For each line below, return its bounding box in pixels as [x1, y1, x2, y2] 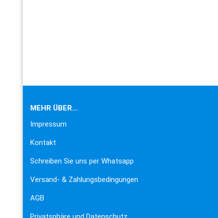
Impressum [30, 120, 67, 128]
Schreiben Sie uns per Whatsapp [30, 157, 134, 165]
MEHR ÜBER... [30, 104, 78, 112]
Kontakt [30, 138, 56, 147]
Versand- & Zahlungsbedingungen [30, 175, 138, 184]
